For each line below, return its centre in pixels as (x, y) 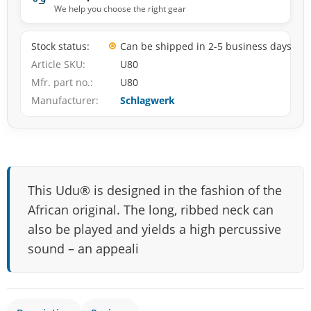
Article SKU (57, 65)
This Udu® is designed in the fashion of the (155, 191)
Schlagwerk (148, 101)
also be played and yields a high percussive (154, 229)
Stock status (59, 47)
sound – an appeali (83, 249)
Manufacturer (64, 101)
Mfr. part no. (61, 83)
